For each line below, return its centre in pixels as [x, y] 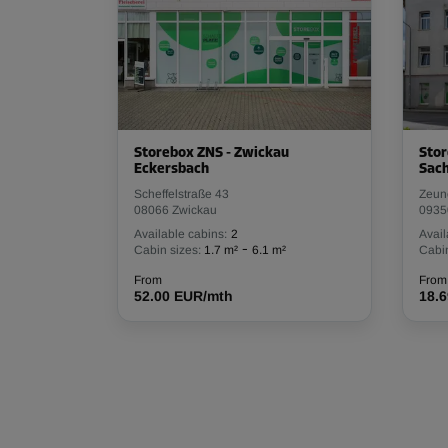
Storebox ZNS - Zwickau [211, 153]
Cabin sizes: [167, 250]
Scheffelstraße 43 [181, 194]
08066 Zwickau [175, 210]
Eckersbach [171, 169]
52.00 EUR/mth [183, 296]
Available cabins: [180, 234]
